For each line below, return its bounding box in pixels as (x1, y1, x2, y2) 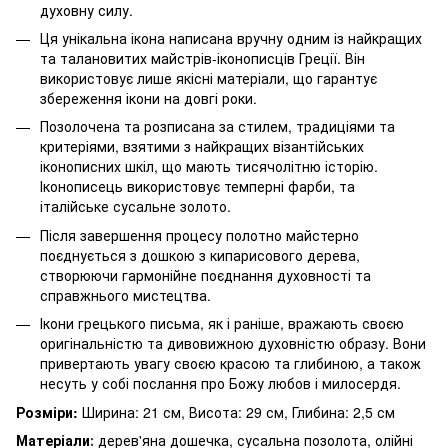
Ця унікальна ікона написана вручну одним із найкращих (40, 27, 422, 48)
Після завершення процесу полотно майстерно (40, 224, 359, 245)
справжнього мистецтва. (40, 284, 211, 305)
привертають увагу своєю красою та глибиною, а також (40, 353, 421, 374)
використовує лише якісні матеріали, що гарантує (40, 67, 377, 88)
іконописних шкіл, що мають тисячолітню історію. (40, 156, 378, 177)
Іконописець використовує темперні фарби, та (40, 176, 355, 197)
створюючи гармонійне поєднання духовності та (40, 264, 371, 285)
